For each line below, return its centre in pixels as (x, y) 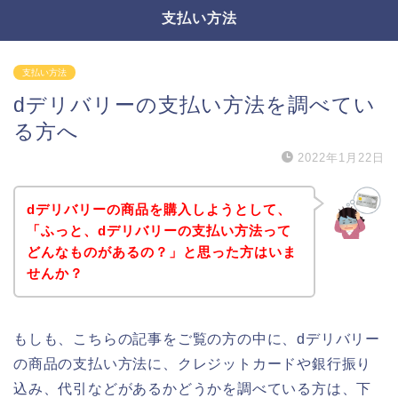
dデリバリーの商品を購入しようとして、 (159, 209)
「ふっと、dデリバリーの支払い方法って (159, 230)
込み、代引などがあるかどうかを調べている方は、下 (193, 388)
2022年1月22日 (341, 158)
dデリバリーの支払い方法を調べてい (195, 105)
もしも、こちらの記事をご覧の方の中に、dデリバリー (197, 338)
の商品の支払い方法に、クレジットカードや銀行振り (193, 363)
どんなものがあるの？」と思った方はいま (161, 251)
